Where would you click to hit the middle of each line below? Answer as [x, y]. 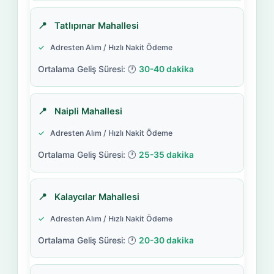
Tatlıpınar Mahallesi [96, 25]
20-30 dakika [166, 240]
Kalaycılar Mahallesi [97, 197]
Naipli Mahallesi [88, 111]
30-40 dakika [166, 69]
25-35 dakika [166, 154]
